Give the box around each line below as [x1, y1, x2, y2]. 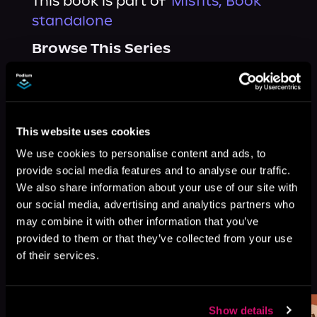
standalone [31, 13, 113, 29]
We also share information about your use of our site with [16, 181, 298, 194]
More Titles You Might [31, 253, 194, 270]
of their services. [16, 249, 99, 262]
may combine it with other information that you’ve [16, 215, 259, 228]
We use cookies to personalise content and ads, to [16, 147, 266, 160]
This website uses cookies [16, 125, 151, 137]
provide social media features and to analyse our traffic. [16, 164, 291, 177]
